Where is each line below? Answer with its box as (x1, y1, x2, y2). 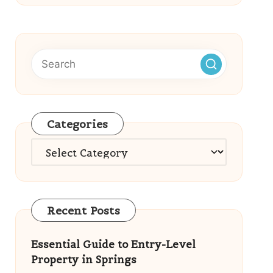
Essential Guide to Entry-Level (30, 238, 196, 251)
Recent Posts (46, 204, 120, 218)
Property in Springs (30, 253, 136, 266)
